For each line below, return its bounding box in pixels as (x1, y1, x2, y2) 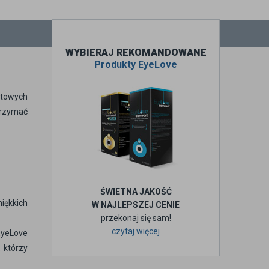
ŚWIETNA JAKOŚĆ (100, 187, 172, 196)
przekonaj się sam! (100, 213, 171, 223)
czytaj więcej (112, 226, 160, 236)
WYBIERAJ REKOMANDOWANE (65, 47, 207, 58)
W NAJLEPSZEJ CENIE (92, 200, 180, 210)
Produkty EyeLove (94, 59, 177, 70)
